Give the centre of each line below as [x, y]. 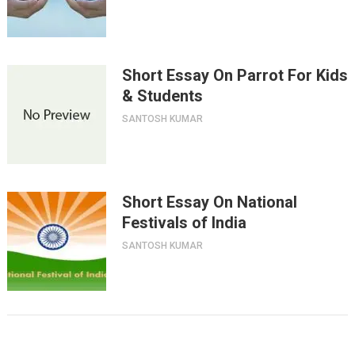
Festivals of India [184, 222]
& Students [162, 95]
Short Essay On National [209, 202]
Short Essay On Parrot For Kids [235, 75]
